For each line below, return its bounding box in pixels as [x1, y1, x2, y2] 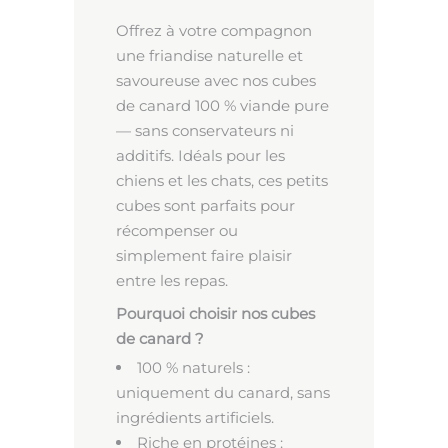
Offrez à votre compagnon [116, 21, 312, 41]
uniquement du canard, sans [116, 383, 330, 403]
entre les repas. [116, 271, 228, 291]
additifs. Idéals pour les [116, 146, 285, 166]
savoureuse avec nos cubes [116, 71, 316, 91]
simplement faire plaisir [116, 246, 292, 266]
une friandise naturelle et [116, 46, 303, 66]
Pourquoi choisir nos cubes [116, 304, 315, 324]
